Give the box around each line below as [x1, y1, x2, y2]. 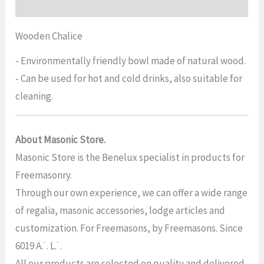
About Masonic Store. [15, 133, 106, 146]
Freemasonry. [15, 168, 72, 181]
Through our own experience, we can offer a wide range [15, 186, 248, 199]
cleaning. [15, 90, 54, 103]
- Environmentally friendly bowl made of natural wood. [15, 54, 246, 68]
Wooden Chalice [15, 29, 83, 43]
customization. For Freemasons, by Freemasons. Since [15, 221, 243, 235]
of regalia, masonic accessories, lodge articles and [15, 203, 226, 217]
